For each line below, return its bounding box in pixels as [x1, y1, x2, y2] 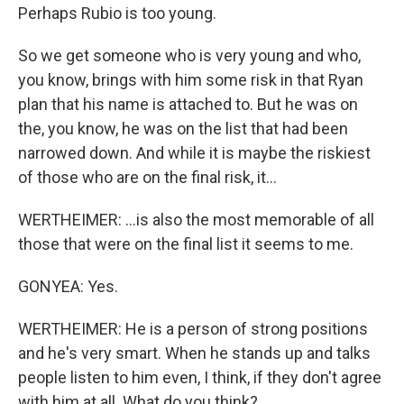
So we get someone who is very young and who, [18, 46, 361, 65]
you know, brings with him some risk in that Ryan [18, 70, 363, 89]
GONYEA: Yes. [18, 277, 118, 296]
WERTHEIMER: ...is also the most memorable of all [18, 210, 374, 229]
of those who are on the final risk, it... [18, 168, 277, 187]
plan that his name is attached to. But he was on [18, 95, 358, 114]
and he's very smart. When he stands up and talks [18, 344, 371, 363]
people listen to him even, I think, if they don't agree [18, 368, 381, 387]
